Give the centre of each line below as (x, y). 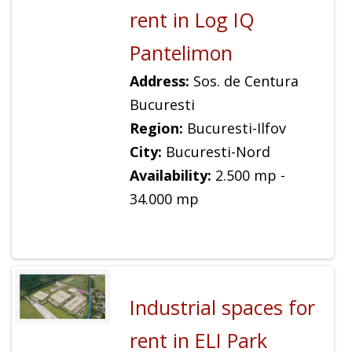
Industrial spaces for (222, 308)
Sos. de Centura (244, 81)
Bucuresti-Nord (216, 151)
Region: (156, 128)
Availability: (170, 175)
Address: (159, 81)
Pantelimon (181, 52)
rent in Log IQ (192, 19)
